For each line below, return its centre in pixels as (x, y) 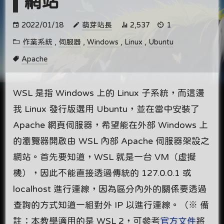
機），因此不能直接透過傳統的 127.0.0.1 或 (102, 173)
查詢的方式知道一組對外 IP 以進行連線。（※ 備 (111, 205)
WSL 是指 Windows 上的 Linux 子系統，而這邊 (109, 93)
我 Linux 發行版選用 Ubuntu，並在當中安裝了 (106, 109)
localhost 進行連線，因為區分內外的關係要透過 (110, 189)
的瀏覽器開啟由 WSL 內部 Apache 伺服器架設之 (111, 141)
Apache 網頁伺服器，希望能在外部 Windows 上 (111, 125)
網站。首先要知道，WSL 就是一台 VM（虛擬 (105, 157)
